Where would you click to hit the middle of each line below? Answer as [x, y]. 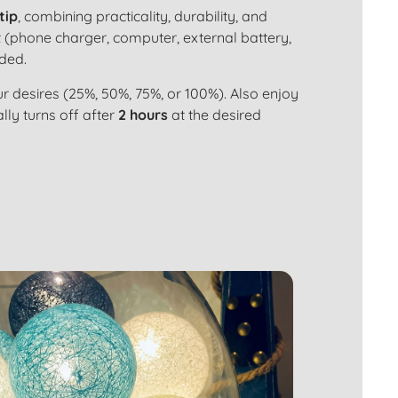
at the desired [215, 115]
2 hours [143, 115]
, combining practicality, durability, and [143, 16]
